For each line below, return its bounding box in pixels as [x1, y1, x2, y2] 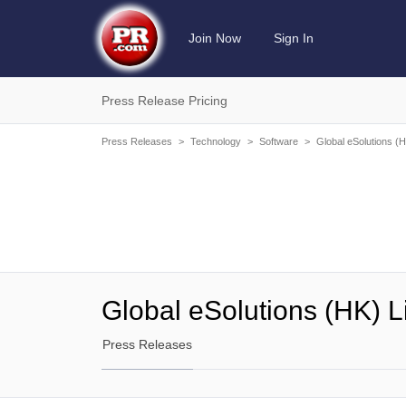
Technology [190, 136, 241, 147]
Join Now [188, 31, 241, 45]
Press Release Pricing [101, 93, 227, 108]
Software [259, 136, 298, 147]
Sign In [274, 31, 314, 45]
